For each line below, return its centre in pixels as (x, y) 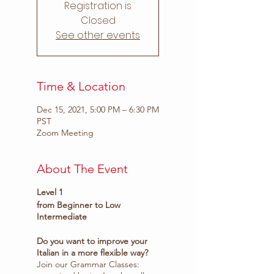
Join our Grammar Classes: (88, 264)
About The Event (82, 169)
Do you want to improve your (92, 241)
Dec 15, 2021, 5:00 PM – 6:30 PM (98, 109)
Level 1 (50, 192)
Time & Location (81, 86)
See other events (98, 35)
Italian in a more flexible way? (92, 253)
